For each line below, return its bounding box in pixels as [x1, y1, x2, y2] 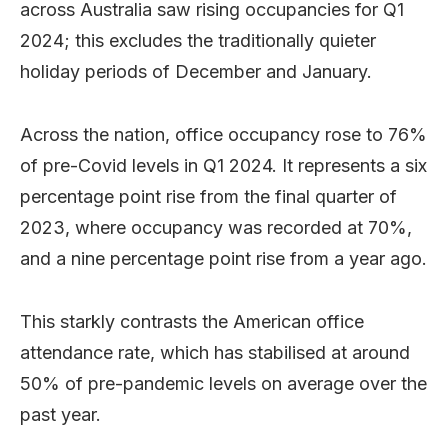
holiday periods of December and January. [20, 60, 372, 82]
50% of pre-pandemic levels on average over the [20, 372, 427, 394]
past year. [20, 403, 101, 425]
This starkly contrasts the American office [20, 310, 364, 332]
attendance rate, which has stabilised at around [20, 341, 410, 363]
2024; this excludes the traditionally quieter [20, 29, 376, 51]
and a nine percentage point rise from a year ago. [20, 247, 427, 269]
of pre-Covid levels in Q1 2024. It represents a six [20, 154, 427, 176]
